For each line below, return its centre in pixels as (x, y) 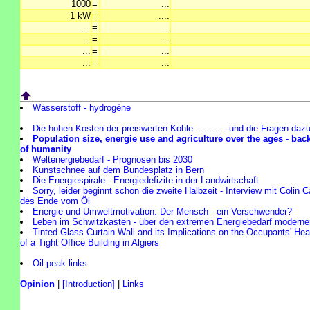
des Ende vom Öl (55, 201)
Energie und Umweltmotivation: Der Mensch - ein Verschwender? (163, 212)
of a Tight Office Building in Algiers (90, 243)
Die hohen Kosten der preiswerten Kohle (113, 129)
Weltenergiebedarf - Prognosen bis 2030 (113, 160)
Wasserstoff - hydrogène (82, 108)
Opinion (37, 284)
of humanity (46, 149)
